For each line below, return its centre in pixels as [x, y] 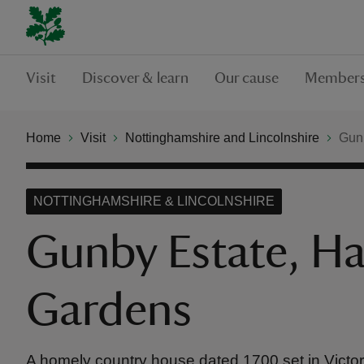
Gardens [109, 310]
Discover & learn [135, 78]
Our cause [247, 78]
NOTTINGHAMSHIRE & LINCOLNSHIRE [154, 201]
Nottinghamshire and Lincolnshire [222, 137]
